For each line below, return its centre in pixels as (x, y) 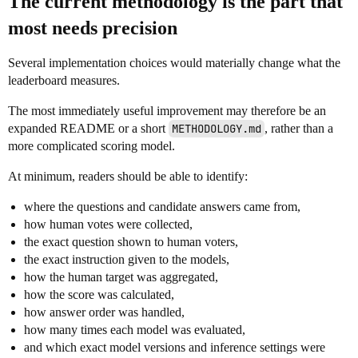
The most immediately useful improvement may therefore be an (167, 111)
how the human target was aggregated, (121, 277)
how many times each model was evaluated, (135, 330)
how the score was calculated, (99, 294)
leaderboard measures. (64, 80)
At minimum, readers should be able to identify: (128, 176)
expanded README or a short (88, 128)
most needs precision (93, 28)
